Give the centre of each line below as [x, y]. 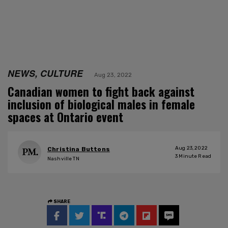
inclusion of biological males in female [101, 104]
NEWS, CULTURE [45, 73]
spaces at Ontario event [65, 117]
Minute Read [194, 156]
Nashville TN [63, 159]
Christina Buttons [79, 149]
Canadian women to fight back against [101, 91]
